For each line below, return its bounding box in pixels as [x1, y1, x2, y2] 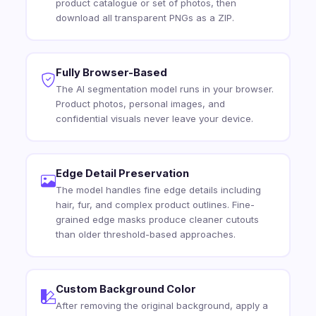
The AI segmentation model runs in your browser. [55, 83, 274, 95]
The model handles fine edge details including [55, 184, 261, 196]
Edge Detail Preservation [55, 167, 189, 181]
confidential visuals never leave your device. [55, 113, 253, 125]
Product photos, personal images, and [55, 98, 225, 110]
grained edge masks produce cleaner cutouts [55, 214, 259, 226]
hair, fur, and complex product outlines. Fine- [55, 199, 255, 211]
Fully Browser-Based [55, 66, 167, 80]
